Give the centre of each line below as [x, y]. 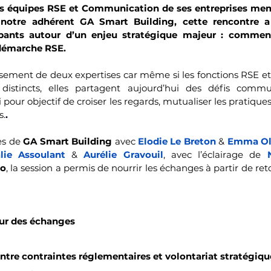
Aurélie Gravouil [123, 154]
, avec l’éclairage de [215, 154]
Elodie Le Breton [177, 141]
